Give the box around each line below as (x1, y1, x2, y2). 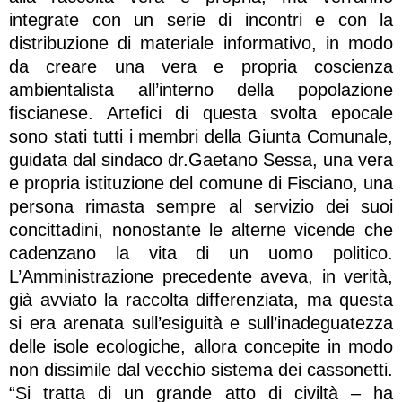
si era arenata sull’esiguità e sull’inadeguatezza (9, 312, 393, 333)
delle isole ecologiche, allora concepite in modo (9, 336, 393, 356)
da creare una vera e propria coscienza (9, 56, 393, 76)
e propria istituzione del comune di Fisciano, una (9, 172, 393, 193)
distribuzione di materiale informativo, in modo (9, 32, 393, 53)
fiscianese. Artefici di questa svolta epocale (9, 102, 393, 123)
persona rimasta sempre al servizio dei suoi (9, 196, 393, 216)
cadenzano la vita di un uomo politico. (9, 242, 393, 263)
